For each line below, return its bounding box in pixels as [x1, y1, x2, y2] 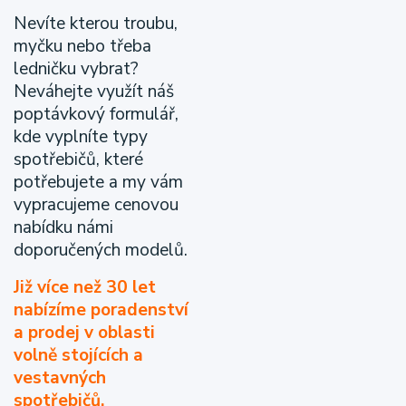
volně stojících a [14, 343, 143, 367]
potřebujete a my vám [14, 170, 183, 194]
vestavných [14, 366, 106, 390]
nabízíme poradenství [14, 298, 188, 322]
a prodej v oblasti [14, 321, 155, 344]
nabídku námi [14, 216, 113, 239]
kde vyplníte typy [14, 125, 148, 149]
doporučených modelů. [14, 238, 188, 262]
